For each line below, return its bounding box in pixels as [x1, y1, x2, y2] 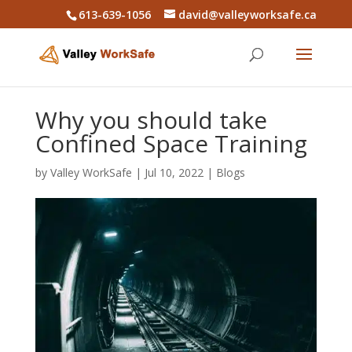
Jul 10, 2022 [144, 165, 203, 180]
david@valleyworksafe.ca [178, 6, 317, 22]
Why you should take [35, 104, 267, 136]
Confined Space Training [35, 127, 307, 159]
